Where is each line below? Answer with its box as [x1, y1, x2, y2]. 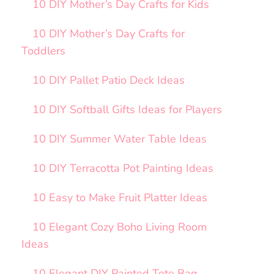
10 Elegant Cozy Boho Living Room [32, 220, 207, 235]
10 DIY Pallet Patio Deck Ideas [32, 73, 185, 88]
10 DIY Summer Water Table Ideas [32, 131, 207, 147]
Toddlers [21, 43, 65, 59]
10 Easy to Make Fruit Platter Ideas [32, 190, 207, 206]
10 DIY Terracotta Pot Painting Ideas [32, 161, 213, 176]
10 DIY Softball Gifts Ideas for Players [32, 102, 222, 117]
